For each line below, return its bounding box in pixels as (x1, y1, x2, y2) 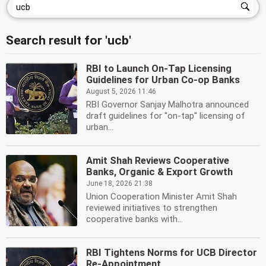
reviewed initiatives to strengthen (86, 202, 217, 213)
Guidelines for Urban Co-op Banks (86, 74, 240, 85)
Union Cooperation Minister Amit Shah (86, 191, 237, 202)
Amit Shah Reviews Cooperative (86, 155, 229, 166)
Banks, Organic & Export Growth (86, 166, 233, 178)
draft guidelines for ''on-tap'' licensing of (86, 110, 245, 121)
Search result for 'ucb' (6, 33, 131, 47)
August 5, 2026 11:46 (86, 87, 156, 96)
